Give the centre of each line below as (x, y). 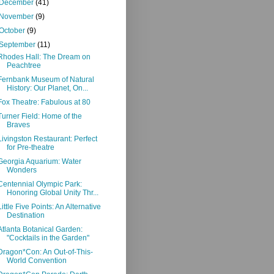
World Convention (36, 260)
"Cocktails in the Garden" (48, 238)
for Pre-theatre (30, 147)
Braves (18, 124)
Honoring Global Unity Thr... (52, 192)
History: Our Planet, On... (47, 88)
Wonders (21, 170)
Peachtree (24, 65)
